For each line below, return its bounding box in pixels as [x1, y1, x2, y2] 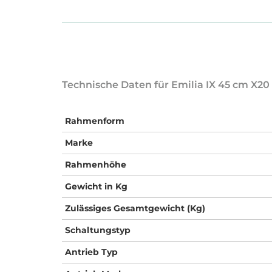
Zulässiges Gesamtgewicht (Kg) [65, 202, 205, 214]
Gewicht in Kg [65, 180, 127, 192]
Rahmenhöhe [65, 158, 126, 170]
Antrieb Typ [65, 246, 118, 257]
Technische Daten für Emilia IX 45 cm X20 [62, 78, 270, 90]
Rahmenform [65, 115, 124, 126]
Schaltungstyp [65, 224, 131, 236]
